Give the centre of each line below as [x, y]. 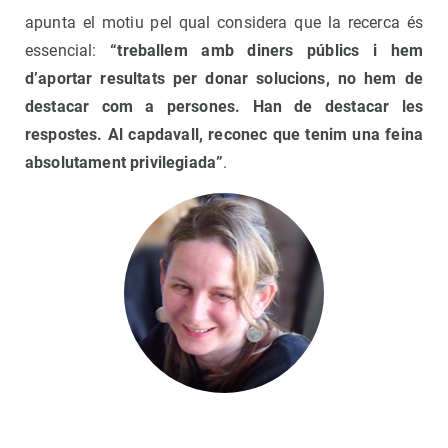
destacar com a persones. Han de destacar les [224, 107]
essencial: [68, 51]
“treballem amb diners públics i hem [266, 51]
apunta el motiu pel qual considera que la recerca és [224, 23]
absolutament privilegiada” [124, 163]
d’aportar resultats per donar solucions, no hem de [224, 79]
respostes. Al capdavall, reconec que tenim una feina [224, 135]
